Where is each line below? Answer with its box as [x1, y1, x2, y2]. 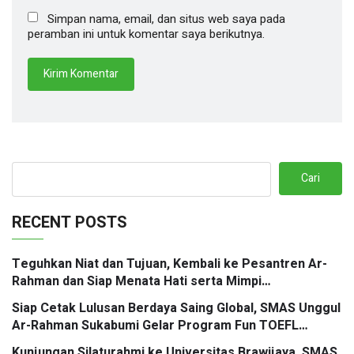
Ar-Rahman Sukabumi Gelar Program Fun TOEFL [12, 316, 299, 336]
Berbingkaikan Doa [12, 289, 124, 309]
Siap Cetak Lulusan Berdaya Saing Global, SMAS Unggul [12, 299, 341, 318]
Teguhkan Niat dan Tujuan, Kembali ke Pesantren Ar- [12, 254, 327, 274]
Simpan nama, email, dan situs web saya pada [47, 10, 285, 28]
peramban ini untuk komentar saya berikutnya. [28, 25, 265, 43]
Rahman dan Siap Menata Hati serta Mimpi [12, 272, 262, 292]
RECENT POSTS [12, 211, 127, 235]
